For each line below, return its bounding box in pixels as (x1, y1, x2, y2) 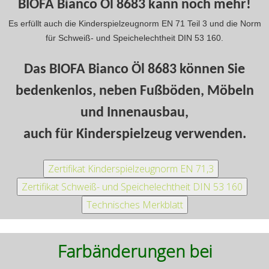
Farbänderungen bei (57, 239, 212, 262)
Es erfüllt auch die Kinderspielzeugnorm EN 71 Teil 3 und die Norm (8, 19, 261, 29)
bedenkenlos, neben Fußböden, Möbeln (15, 84, 254, 99)
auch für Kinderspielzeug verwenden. (23, 127, 246, 142)
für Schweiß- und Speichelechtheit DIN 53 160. (46, 33, 223, 43)
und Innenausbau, (80, 106, 189, 121)
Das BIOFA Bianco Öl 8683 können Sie (24, 62, 245, 77)
